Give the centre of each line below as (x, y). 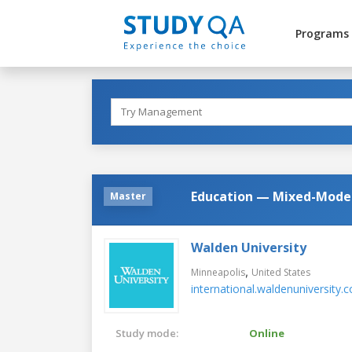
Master (128, 196)
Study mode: (147, 333)
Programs (322, 33)
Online (267, 333)
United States (281, 272)
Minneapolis (218, 272)
